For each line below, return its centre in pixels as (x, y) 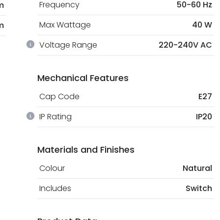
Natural (197, 168)
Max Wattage (65, 25)
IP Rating (55, 116)
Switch (199, 188)
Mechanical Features (83, 78)
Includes (55, 188)
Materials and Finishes (86, 149)
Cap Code (59, 96)
